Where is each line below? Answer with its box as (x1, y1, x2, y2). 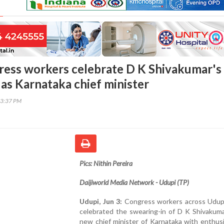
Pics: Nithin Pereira (79, 158, 132, 167)
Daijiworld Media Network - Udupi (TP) (79, 177, 189, 186)
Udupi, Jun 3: (79, 196, 122, 205)
